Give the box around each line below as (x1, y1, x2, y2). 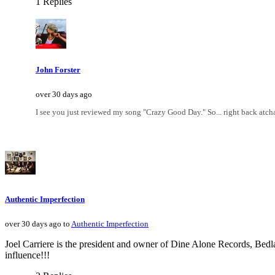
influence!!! (5, 249, 50, 260)
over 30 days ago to (5, 219, 71, 228)
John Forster (36, 65, 80, 75)
